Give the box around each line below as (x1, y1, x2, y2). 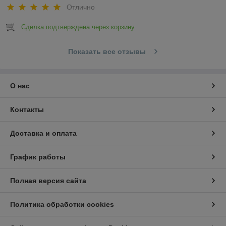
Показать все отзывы (68, 47, 146, 56)
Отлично (67, 3, 95, 12)
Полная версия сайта (10, 177, 86, 185)
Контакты (10, 105, 44, 114)
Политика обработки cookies (10, 200, 114, 209)
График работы (10, 153, 66, 161)
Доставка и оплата (10, 129, 77, 138)
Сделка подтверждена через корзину (21, 23, 135, 31)
